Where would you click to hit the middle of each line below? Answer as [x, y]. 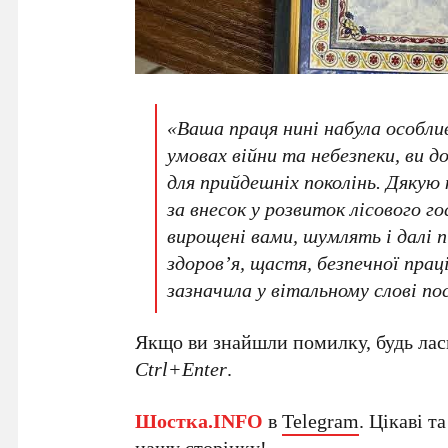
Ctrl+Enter [181, 369]
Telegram [321, 421]
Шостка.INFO [199, 421]
